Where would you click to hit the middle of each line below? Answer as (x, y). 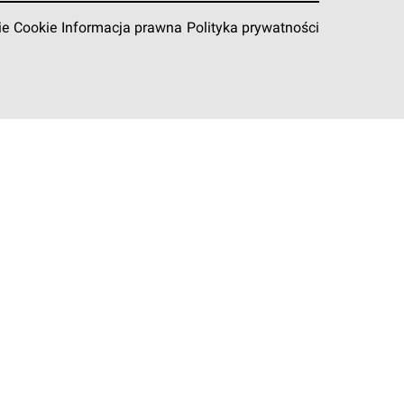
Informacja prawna (121, 29)
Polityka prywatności (252, 29)
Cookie (35, 29)
